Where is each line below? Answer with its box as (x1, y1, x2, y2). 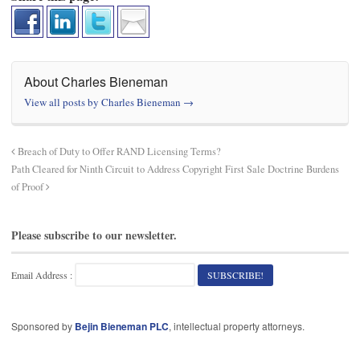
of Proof (11, 180, 46, 194)
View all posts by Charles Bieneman (24, 95, 183, 110)
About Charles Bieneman (24, 72, 168, 92)
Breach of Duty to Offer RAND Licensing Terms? (15, 145, 221, 159)
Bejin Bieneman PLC (75, 318, 169, 333)
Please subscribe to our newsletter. (11, 227, 177, 244)
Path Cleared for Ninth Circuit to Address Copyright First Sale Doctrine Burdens (11, 162, 339, 177)
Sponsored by (11, 318, 75, 333)
